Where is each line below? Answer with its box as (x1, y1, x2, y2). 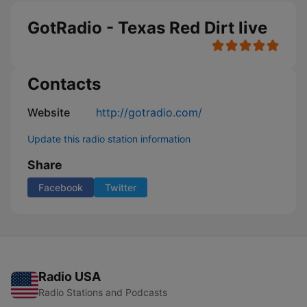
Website (27, 106, 70, 119)
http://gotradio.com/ (96, 106, 202, 119)
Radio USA (38, 269, 101, 284)
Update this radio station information (27, 133, 191, 145)
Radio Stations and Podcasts (38, 286, 167, 298)
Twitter (105, 182, 136, 193)
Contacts (27, 74, 101, 94)
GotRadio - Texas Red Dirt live (27, 18, 267, 38)
